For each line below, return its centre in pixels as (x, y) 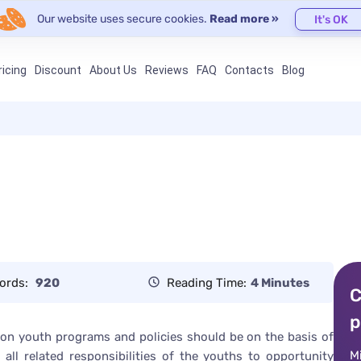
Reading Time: (207, 282)
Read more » (244, 19)
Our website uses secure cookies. (123, 19)
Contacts (249, 70)
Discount (58, 70)
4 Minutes (280, 282)
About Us (113, 70)
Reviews (166, 70)
